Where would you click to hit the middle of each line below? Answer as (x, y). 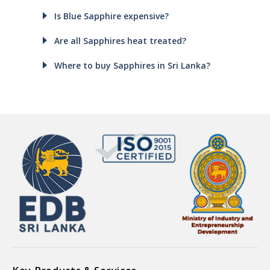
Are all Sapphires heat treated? (120, 40)
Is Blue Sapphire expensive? (111, 16)
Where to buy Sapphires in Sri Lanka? (132, 65)
